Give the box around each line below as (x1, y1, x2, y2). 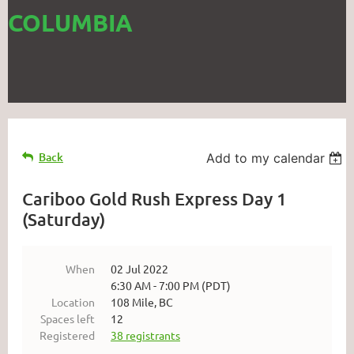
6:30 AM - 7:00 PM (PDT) (111, 278, 231, 292)
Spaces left (40, 311, 95, 326)
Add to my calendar (206, 150, 326, 166)
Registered (40, 328, 95, 342)
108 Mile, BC (111, 295, 173, 309)
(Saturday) (22, 209, 105, 230)
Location (51, 295, 95, 309)
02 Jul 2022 (111, 262, 168, 276)
